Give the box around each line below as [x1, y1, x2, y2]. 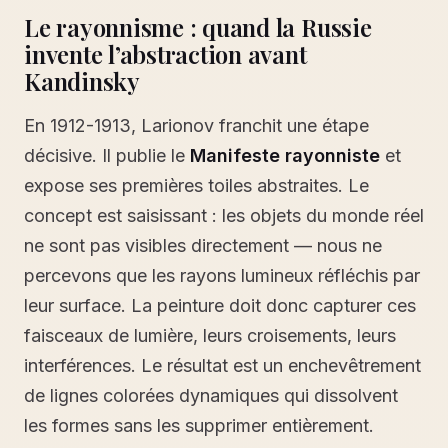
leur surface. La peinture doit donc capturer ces [24, 295, 416, 316]
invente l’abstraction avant [24, 38, 307, 70]
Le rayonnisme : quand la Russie [24, 11, 372, 43]
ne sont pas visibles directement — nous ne [24, 235, 382, 256]
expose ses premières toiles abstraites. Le [24, 175, 369, 196]
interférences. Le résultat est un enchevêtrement [24, 355, 421, 376]
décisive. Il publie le [24, 145, 190, 166]
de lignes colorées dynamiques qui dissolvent [24, 385, 398, 406]
